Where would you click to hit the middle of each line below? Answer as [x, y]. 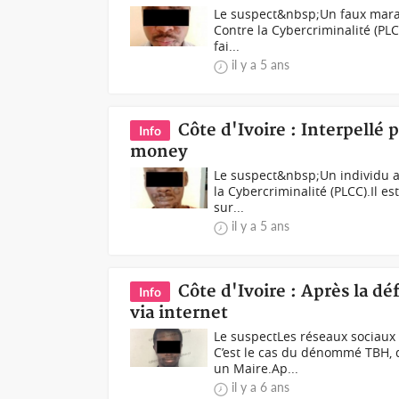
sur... [229, 207]
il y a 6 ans [261, 387]
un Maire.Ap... [256, 368]
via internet [179, 313]
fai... [227, 45]
